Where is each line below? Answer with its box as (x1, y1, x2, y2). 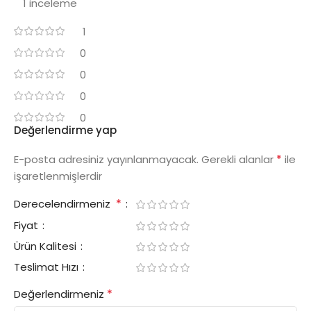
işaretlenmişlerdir (14, 168, 102, 183)
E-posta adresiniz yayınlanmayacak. (14, 151, 199, 167)
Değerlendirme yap (14, 122, 117, 137)
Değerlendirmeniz (14, 286, 107, 301)
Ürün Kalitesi (14, 238, 79, 253)
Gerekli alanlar (201, 151, 276, 167)
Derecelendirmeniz (14, 196, 116, 211)
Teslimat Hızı (14, 259, 81, 274)
